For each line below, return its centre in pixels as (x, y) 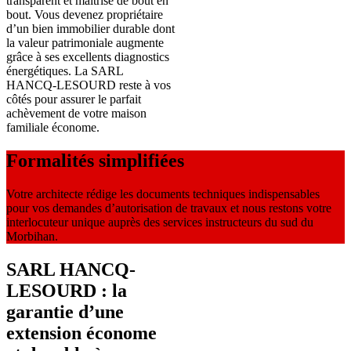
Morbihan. (32, 237)
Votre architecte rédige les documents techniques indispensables (163, 194)
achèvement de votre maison (76, 114)
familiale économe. (53, 128)
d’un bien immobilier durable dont (90, 29)
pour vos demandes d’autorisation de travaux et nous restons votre (169, 208)
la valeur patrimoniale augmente (85, 43)
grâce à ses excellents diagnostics (88, 57)
